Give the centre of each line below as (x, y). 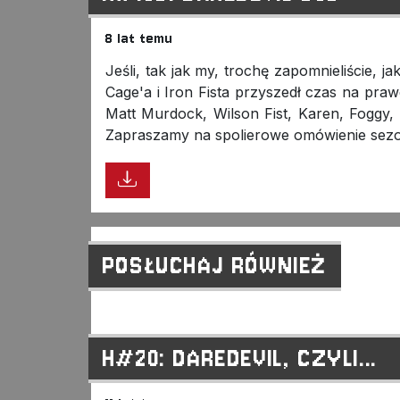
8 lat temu (139, 39)
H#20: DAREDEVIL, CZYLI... (240, 358)
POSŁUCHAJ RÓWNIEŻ (215, 266)
